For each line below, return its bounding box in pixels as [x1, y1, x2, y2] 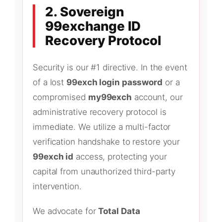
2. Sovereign [45, 4, 124, 20]
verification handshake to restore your [33, 137, 180, 147]
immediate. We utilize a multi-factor [33, 122, 171, 132]
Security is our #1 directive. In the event [33, 62, 187, 73]
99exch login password [66, 77, 163, 88]
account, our [132, 92, 183, 103]
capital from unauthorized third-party [33, 166, 176, 177]
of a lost [33, 77, 67, 88]
